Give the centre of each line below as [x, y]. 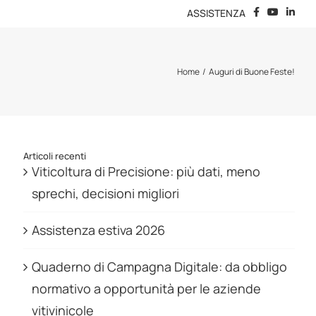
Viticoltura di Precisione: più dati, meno [146, 171]
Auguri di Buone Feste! [252, 72]
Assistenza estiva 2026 [98, 230]
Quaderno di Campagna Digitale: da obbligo [159, 267]
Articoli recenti [54, 156]
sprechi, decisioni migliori [105, 193]
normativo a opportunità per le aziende [146, 288]
